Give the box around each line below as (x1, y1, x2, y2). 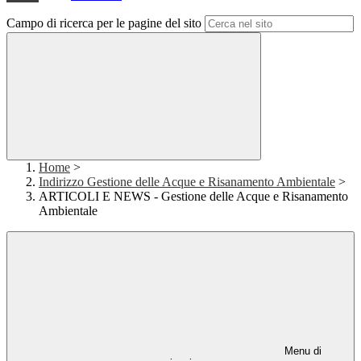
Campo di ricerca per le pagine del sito (6, 16, 201, 31)
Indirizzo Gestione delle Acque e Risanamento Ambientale (39, 175, 335, 189)
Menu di (281, 345, 322, 358)
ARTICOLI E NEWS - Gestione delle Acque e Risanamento (39, 189, 348, 204)
